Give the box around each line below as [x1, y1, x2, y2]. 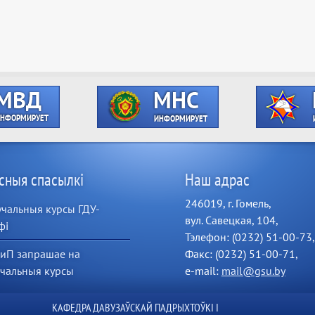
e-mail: [184, 264, 221, 278]
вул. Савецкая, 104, [184, 213, 278, 227]
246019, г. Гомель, [184, 196, 271, 210]
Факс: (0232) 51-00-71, [184, 247, 298, 261]
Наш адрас [184, 169, 250, 191]
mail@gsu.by [221, 264, 285, 278]
